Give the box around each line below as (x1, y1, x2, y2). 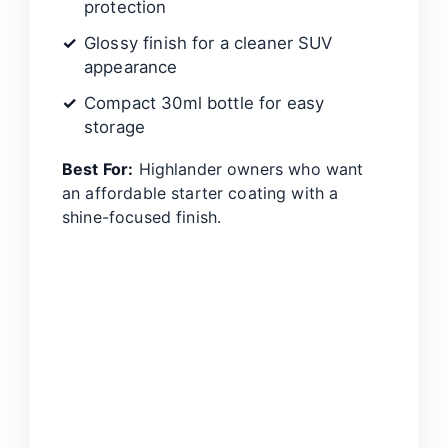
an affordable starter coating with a (62, 183, 339, 204)
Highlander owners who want (133, 159, 364, 180)
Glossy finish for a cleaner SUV (84, 33, 333, 54)
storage (84, 117, 146, 138)
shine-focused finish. (62, 207, 222, 228)
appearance (84, 57, 178, 78)
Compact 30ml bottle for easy (84, 93, 325, 114)
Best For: (62, 159, 134, 180)
